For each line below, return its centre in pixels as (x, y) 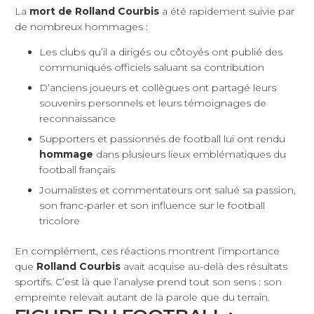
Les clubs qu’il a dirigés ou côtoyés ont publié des (161, 52)
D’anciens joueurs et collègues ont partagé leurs (158, 88)
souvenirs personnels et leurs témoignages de (153, 103)
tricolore (60, 221)
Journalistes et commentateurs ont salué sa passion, (168, 190)
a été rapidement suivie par (227, 12)
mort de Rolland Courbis (94, 12)
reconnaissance (77, 119)
